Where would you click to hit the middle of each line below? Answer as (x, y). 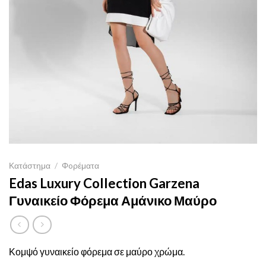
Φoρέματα (81, 166)
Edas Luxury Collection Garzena (104, 183)
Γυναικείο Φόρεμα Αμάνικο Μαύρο (113, 201)
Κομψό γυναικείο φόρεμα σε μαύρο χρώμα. (97, 252)
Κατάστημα (30, 166)
